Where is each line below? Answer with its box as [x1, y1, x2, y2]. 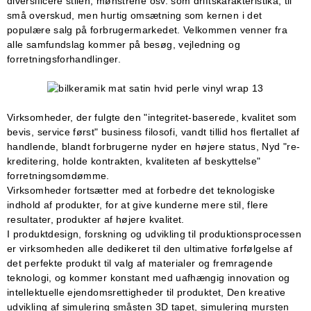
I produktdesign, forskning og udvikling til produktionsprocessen [7, 228, 302, 239]
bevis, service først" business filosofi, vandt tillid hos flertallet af [7, 126, 300, 137]
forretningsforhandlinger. [7, 53, 121, 65]
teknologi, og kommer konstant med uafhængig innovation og [7, 271, 290, 283]
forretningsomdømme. [7, 169, 110, 181]
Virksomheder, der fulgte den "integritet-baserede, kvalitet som [7, 111, 297, 123]
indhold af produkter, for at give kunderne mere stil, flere [7, 199, 269, 210]
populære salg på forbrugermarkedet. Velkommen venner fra [7, 24, 288, 36]
